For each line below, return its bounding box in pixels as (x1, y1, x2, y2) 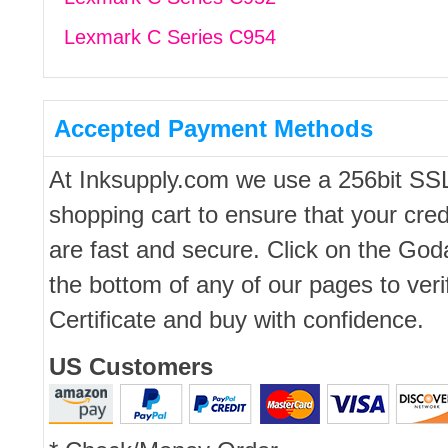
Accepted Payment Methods (53, 115, 373, 142)
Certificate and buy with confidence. (48, 306, 424, 333)
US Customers (48, 353, 213, 380)
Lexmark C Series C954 (63, 26, 276, 48)
